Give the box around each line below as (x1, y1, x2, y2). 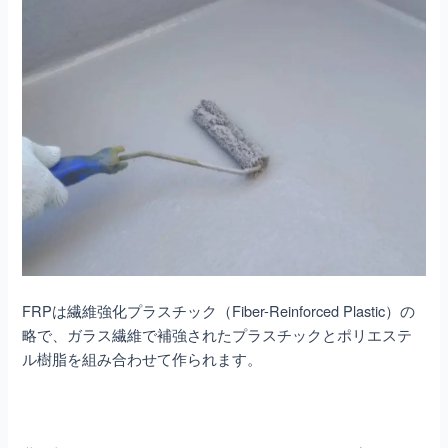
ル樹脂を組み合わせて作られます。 (22, 348, 263, 370)
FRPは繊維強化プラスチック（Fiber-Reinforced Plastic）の (22, 300, 416, 322)
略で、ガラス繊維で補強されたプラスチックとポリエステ (22, 324, 413, 346)
